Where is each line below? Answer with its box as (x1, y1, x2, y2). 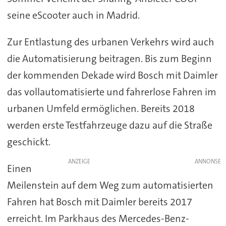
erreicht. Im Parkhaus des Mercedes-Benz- (7, 212, 189, 225)
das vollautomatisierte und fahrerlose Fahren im (7, 85, 216, 99)
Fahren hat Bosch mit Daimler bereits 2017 (7, 195, 192, 208)
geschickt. (7, 135, 50, 149)
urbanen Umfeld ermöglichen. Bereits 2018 (7, 102, 195, 116)
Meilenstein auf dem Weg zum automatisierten (7, 179, 213, 192)
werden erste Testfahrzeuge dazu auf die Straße (7, 119, 212, 132)
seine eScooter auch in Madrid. (7, 9, 140, 22)
